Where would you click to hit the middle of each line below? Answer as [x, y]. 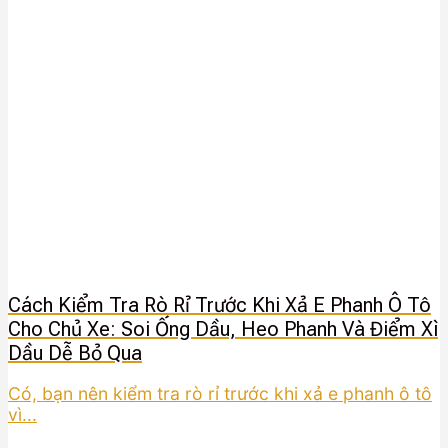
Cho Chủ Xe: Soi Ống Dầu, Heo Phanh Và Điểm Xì [223, 329]
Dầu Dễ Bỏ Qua [75, 353]
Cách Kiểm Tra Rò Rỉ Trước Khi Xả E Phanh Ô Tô [219, 305]
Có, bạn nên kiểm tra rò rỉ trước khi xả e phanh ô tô [220, 393]
